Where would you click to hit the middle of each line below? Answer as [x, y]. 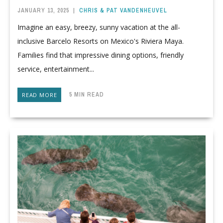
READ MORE [40, 95]
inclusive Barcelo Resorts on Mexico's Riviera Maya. [101, 41]
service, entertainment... [56, 69]
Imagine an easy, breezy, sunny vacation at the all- [99, 27]
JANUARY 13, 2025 [43, 11]
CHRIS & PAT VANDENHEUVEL [123, 11]
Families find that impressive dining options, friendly [101, 55]
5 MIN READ [83, 95]
